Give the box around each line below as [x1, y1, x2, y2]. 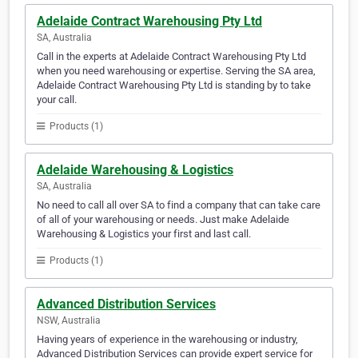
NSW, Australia [37, 315, 101, 327]
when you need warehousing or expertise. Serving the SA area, [37, 65, 316, 78]
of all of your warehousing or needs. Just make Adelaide [37, 213, 289, 226]
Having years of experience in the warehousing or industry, [37, 333, 298, 346]
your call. [37, 93, 77, 106]
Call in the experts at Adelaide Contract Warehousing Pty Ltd [37, 50, 306, 63]
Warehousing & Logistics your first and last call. [37, 228, 251, 241]
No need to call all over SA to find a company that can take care [37, 199, 320, 212]
